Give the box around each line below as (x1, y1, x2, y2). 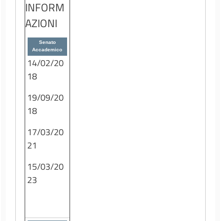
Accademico (32, 46, 63, 52)
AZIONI (25, 14, 58, 31)
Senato (38, 39, 56, 45)
